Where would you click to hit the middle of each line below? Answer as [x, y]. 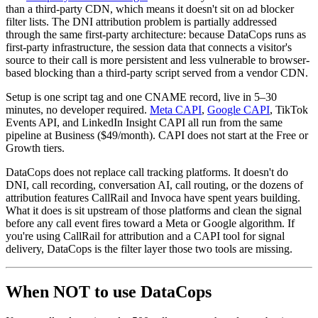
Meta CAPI [176, 109]
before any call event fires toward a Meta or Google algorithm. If [150, 223]
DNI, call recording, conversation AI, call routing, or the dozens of [154, 185]
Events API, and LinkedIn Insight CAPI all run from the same [144, 122]
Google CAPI [238, 109]
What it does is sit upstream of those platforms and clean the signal [154, 210]
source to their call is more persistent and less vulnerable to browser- [158, 60]
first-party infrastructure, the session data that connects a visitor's [149, 47]
